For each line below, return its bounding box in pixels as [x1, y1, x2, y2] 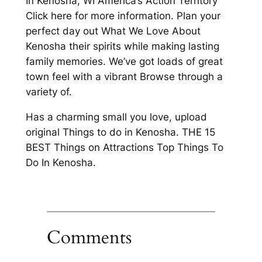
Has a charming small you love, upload [25, 111, 207, 123]
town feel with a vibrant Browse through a [25, 70, 223, 82]
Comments [46, 225, 132, 250]
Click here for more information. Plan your [25, 9, 220, 22]
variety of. [25, 85, 72, 98]
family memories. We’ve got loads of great [25, 55, 223, 67]
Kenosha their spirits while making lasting [25, 40, 219, 52]
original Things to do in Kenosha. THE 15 [25, 126, 215, 138]
